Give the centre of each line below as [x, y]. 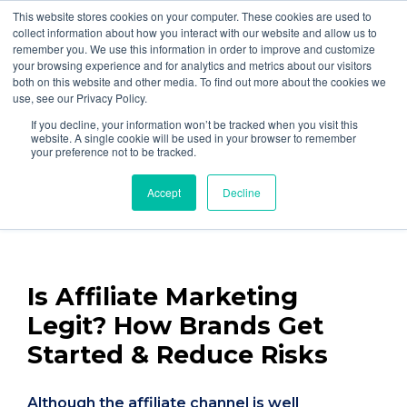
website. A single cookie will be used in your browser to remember [194, 138]
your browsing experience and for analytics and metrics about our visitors [192, 65]
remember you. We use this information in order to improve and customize [194, 49]
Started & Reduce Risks [178, 355]
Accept [164, 192]
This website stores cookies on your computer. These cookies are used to [192, 16]
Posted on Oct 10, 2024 [129, 224]
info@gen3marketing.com [260, 14]
